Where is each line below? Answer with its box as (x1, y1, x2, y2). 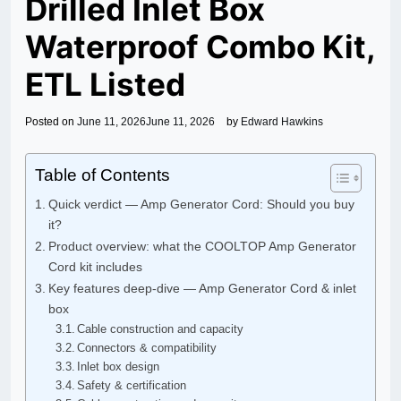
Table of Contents (35, 166, 170, 185)
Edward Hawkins (241, 115, 323, 129)
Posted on (25, 115, 77, 129)
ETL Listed (25, 65, 185, 104)
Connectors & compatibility (77, 341, 218, 355)
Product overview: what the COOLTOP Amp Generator (47, 239, 356, 254)
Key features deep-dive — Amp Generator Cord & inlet (47, 281, 356, 296)
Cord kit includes (47, 260, 142, 275)
